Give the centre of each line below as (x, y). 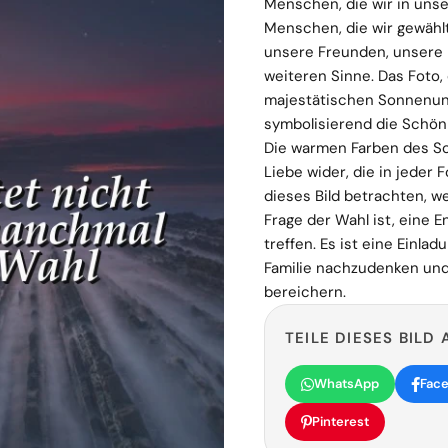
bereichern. (305, 292)
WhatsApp (346, 383)
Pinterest (340, 421)
